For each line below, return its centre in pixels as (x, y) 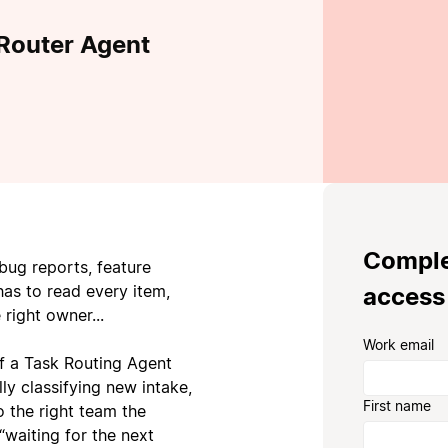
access (404, 297)
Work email (399, 345)
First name (397, 406)
